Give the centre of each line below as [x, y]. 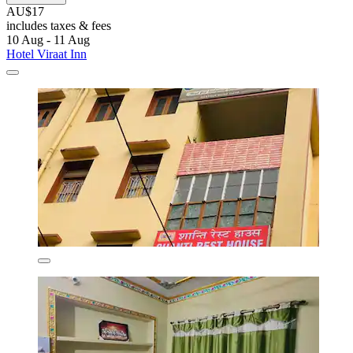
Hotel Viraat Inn [46, 54]
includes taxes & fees [59, 26]
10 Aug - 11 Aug [48, 40]
